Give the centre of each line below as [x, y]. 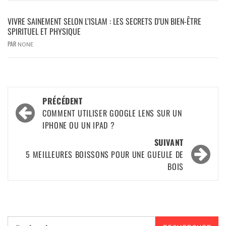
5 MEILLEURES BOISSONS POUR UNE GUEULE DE [105, 154]
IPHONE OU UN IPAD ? [79, 125]
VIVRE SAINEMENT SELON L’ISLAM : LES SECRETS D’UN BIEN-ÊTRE [104, 21]
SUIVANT [169, 142]
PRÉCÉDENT [63, 101]
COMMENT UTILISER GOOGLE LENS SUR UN [112, 113]
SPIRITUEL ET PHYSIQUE [44, 31]
